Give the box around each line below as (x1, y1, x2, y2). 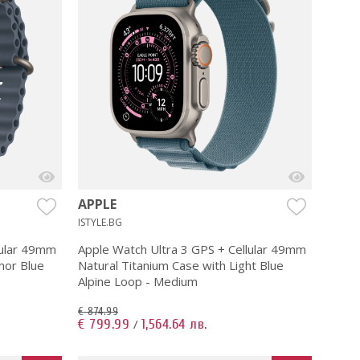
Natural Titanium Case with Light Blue (78, 256, 284, 273)
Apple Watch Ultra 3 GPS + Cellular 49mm (78, 240, 306, 257)
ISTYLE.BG (78, 215, 122, 229)
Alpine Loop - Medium (78, 272, 198, 289)
